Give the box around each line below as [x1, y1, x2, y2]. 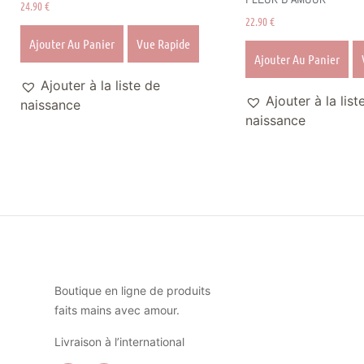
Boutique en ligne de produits [54, 284, 211, 298]
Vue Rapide [136, 36, 190, 52]
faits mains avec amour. [54, 303, 180, 318]
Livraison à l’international [54, 334, 185, 349]
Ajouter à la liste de [41, 77, 160, 94]
